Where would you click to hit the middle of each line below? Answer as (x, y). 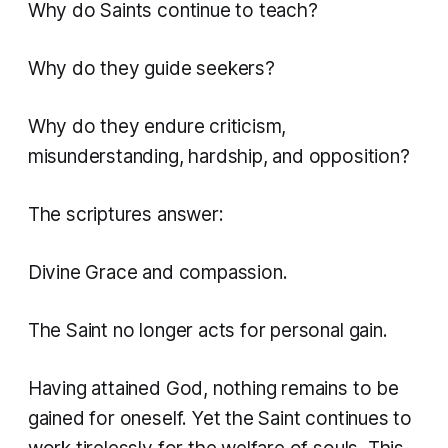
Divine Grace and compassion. (157, 273)
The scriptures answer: (125, 215)
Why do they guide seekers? (151, 69)
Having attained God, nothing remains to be (213, 389)
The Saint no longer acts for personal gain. (207, 331)
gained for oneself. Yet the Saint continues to (219, 419)
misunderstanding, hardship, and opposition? (218, 157)
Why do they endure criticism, (157, 127)
